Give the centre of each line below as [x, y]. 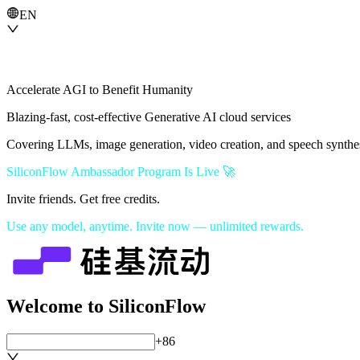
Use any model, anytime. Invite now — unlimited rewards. [155, 226]
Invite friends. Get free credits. [83, 199]
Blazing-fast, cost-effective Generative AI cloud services [149, 117]
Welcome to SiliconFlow [106, 306]
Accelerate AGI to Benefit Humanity [100, 90]
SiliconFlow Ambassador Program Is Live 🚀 [121, 172]
